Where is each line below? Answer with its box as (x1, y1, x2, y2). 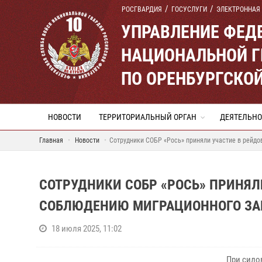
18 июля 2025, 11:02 (51, 223, 122, 234)
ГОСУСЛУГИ (171, 5, 207, 13)
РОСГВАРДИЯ (122, 5, 162, 13)
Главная (39, 136, 63, 144)
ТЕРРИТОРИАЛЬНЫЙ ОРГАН (99, 112, 196, 122)
